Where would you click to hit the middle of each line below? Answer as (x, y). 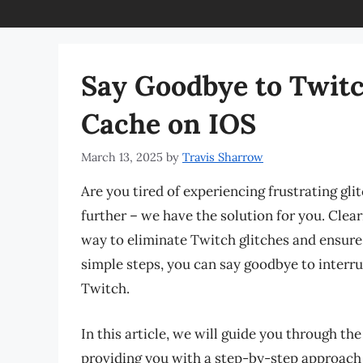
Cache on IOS (169, 124)
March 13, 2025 (122, 157)
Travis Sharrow (223, 157)
